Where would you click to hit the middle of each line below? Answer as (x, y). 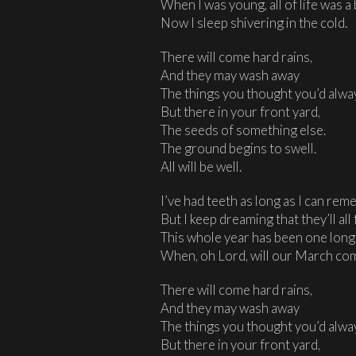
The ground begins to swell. (238, 148)
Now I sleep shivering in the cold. (254, 22)
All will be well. (201, 166)
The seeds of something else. (243, 130)
